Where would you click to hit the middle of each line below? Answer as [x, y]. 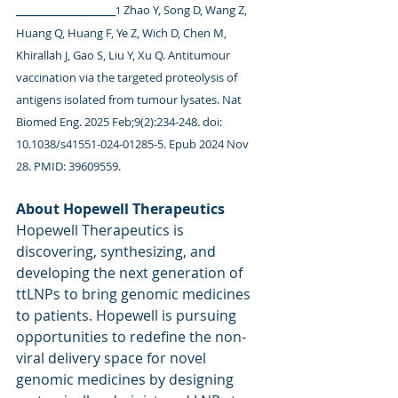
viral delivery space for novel [113, 358]
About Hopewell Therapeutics [120, 209]
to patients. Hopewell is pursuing [128, 315]
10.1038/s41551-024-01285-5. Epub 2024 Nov [134, 144]
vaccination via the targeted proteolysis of [128, 77]
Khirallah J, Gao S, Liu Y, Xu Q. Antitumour [124, 55]
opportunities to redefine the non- [131, 337]
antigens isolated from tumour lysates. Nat [130, 99]
